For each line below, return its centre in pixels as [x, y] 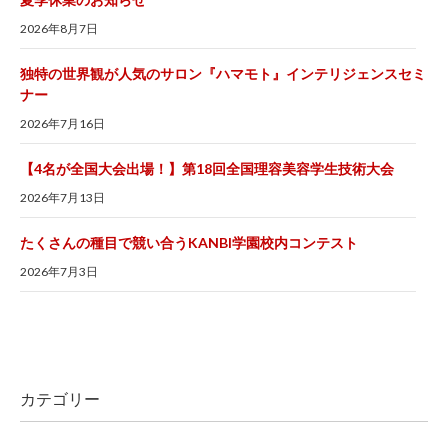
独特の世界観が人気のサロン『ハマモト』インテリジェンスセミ [223, 74]
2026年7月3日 [59, 272]
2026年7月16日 [62, 124]
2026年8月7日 [59, 29]
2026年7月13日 [62, 198]
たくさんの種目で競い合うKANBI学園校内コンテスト [189, 243]
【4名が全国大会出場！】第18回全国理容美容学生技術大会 [207, 169]
